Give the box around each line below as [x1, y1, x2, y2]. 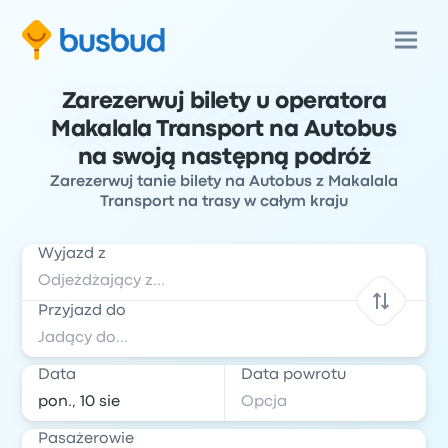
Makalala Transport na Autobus [51, 120, 397, 140]
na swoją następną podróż [77, 148, 371, 168]
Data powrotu [241, 368, 346, 382]
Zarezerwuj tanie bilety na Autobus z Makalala [50, 175, 398, 189]
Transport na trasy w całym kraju [100, 195, 348, 209]
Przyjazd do [38, 304, 127, 318]
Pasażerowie [38, 432, 135, 446]
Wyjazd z [38, 247, 107, 261]
